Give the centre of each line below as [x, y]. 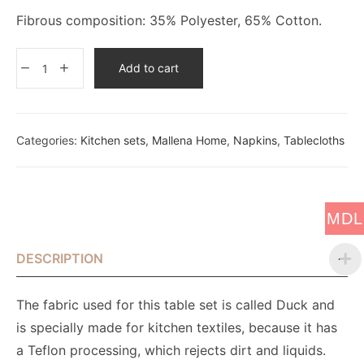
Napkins [255, 140]
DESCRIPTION [60, 258]
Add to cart [149, 68]
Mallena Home [189, 140]
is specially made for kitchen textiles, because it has [177, 327]
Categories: [48, 140]
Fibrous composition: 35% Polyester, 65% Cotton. [169, 20]
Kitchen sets [113, 140]
